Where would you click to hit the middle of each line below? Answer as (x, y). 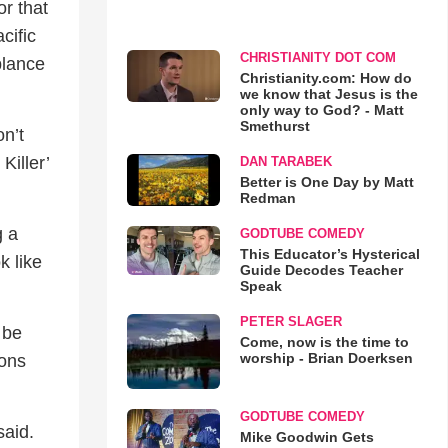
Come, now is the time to (324, 341)
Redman (267, 197)
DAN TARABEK (285, 161)
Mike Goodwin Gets (306, 437)
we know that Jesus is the (328, 93)
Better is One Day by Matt (326, 181)
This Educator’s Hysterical (329, 253)
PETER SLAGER (290, 321)
